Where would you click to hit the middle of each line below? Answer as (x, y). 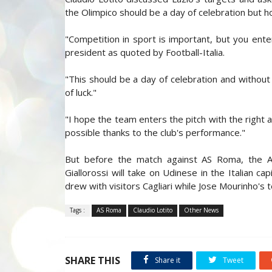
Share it (167, 260)
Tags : (77, 210)
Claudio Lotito (153, 210)
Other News (201, 210)
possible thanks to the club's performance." (155, 132)
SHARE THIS (93, 260)
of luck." (81, 92)
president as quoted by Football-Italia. (145, 52)
